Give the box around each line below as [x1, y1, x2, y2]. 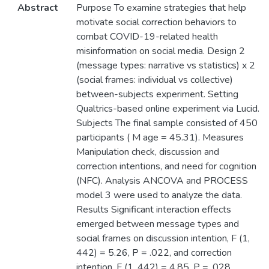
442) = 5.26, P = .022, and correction [76, 246, 232, 260]
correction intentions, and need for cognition [76, 160, 256, 174]
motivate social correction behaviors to [76, 16, 237, 29]
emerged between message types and [76, 217, 239, 231]
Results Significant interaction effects [76, 203, 231, 217]
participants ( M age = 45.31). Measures [76, 131, 244, 145]
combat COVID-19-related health [76, 30, 218, 44]
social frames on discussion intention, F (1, [76, 232, 250, 246]
